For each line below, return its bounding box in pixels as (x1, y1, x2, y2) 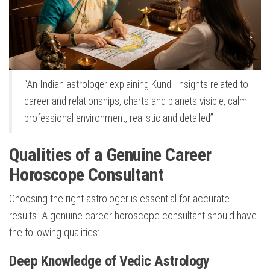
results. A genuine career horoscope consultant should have (9, 209, 257, 222)
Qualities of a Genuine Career (9, 144, 212, 166)
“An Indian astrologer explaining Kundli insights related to (24, 78, 248, 91)
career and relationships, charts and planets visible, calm (24, 95, 247, 108)
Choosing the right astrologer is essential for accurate (9, 192, 230, 206)
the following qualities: (9, 226, 99, 239)
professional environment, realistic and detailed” (24, 112, 213, 125)
